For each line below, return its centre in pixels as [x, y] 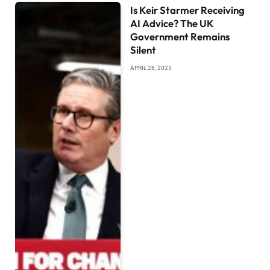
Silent [143, 49]
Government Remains [180, 36]
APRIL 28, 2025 [151, 67]
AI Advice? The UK [172, 23]
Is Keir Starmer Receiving [188, 10]
